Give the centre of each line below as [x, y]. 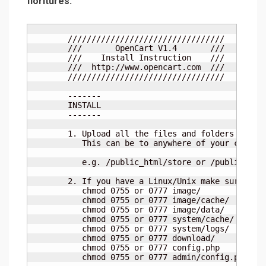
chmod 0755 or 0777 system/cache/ [49, 219]
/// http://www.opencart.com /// [49, 67]
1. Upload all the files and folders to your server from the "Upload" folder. [49, 134]
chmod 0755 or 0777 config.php [49, 248]
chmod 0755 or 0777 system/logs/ [49, 229]
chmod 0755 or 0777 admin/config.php [49, 257]
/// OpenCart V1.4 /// [49, 48]
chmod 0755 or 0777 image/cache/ [49, 200]
